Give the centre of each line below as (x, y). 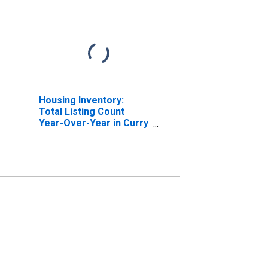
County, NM (64, 134)
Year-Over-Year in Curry (93, 123)
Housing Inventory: (81, 100)
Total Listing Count (81, 111)
